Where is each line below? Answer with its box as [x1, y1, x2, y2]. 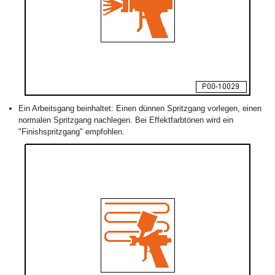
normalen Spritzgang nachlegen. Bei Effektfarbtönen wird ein [18, 115, 233, 125]
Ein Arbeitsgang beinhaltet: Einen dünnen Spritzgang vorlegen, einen [18, 104, 261, 113]
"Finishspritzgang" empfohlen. [18, 127, 125, 136]
